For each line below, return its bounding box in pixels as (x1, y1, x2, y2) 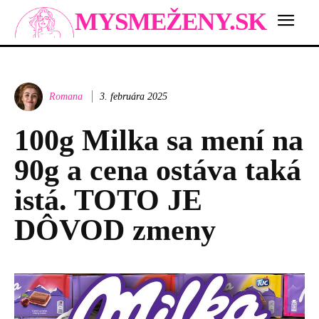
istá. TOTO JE (14, 183, 202, 216)
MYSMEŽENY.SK (75, 8, 266, 36)
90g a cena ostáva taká (14, 153, 301, 187)
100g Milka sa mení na (14, 123, 303, 157)
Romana (49, 90, 83, 102)
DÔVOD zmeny (14, 213, 216, 246)
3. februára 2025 (100, 90, 167, 102)
